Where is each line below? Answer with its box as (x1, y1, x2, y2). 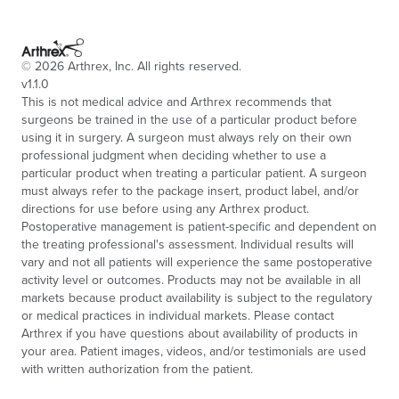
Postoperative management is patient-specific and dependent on (21, 217, 377, 235)
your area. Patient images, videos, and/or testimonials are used (21, 342, 366, 360)
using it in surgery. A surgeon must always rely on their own (21, 128, 352, 146)
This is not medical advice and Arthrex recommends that (21, 93, 331, 110)
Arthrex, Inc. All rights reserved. (64, 57, 241, 75)
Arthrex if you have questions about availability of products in (21, 324, 358, 342)
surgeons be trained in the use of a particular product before (21, 110, 357, 128)
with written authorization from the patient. (21, 360, 253, 378)
